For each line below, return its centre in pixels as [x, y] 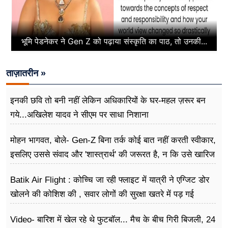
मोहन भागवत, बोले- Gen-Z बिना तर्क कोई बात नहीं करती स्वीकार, [113, 140]
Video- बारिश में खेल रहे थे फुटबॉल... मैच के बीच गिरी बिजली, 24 [113, 219]
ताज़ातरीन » [26, 73]
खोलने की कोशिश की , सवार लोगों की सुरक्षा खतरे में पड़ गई [102, 194]
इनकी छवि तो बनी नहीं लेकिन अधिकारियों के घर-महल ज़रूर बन [108, 100]
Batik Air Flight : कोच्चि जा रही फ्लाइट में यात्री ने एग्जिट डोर [110, 180]
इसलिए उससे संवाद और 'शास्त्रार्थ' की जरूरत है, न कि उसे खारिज [112, 154]
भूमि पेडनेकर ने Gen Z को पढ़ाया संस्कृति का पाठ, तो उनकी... [114, 41]
